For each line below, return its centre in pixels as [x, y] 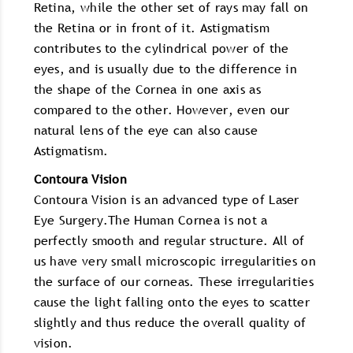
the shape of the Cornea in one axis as [147, 89]
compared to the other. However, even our [162, 109]
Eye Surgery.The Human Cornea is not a [150, 219]
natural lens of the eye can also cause [145, 130]
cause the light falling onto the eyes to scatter [171, 301]
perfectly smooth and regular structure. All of [169, 240]
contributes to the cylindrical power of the [161, 48]
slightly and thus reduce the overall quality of [170, 322]
